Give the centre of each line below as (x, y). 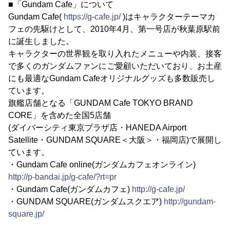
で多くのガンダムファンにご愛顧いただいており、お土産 (115, 66)
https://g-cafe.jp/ (92, 17)
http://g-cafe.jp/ (158, 189)
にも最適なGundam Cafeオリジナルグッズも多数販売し (112, 78)
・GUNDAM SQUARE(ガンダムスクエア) (86, 202)
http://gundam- (190, 202)
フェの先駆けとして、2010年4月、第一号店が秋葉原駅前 (114, 29)
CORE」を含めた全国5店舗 (60, 115)
